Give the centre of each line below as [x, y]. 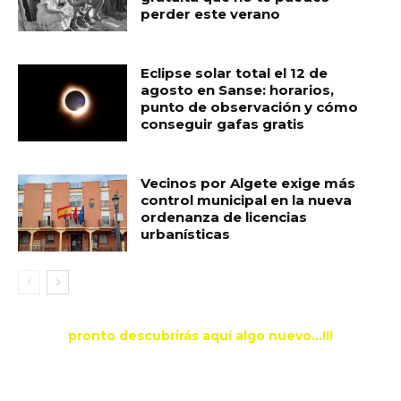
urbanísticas [186, 235]
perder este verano [211, 14]
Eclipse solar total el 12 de [235, 73]
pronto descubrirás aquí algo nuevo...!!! [200, 336]
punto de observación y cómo [250, 107]
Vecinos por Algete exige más [248, 183]
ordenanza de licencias [224, 218]
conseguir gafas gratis [223, 124]
